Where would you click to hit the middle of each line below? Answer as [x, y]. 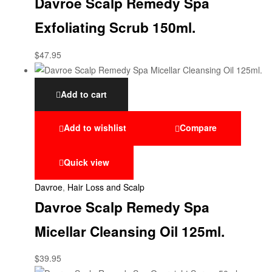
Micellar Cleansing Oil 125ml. [130, 231]
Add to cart [84, 94]
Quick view [87, 162]
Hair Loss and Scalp [106, 187]
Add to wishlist [95, 128]
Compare [198, 128]
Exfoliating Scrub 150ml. [115, 28]
